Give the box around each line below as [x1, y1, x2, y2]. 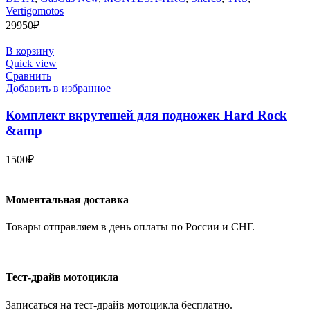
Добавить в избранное [6, 82, 111, 95]
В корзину [6, 45, 54, 57]
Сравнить [6, 70, 51, 82]
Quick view [6, 57, 57, 70]
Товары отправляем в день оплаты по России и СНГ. [6, 221, 255, 233]
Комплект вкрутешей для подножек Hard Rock [6, 107, 287, 122]
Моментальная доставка [6, 193, 129, 206]
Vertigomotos [6, 5, 64, 17]
